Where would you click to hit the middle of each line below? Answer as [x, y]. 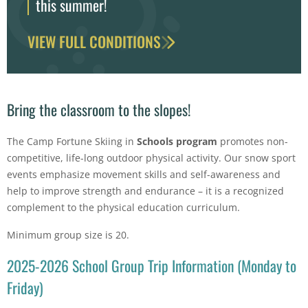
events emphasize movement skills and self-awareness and [144, 174]
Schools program [177, 141]
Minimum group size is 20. [69, 234]
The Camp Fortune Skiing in [72, 141]
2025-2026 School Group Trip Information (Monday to [152, 265]
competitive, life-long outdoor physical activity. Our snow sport [151, 157]
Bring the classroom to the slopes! [99, 109]
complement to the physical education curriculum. [123, 207]
